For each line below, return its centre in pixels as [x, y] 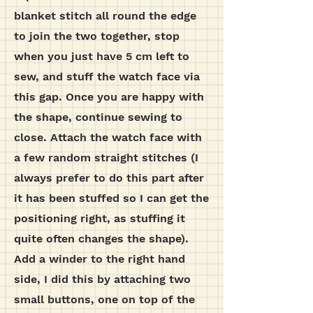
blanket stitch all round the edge [105, 16]
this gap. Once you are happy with [109, 97]
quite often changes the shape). [101, 239]
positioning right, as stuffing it [100, 218]
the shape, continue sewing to [98, 117]
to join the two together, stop [97, 36]
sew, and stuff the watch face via [107, 77]
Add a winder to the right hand [100, 259]
